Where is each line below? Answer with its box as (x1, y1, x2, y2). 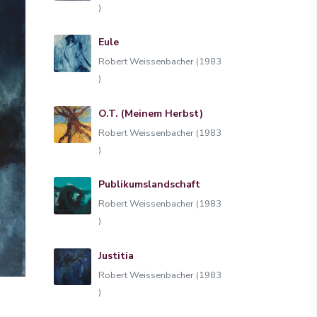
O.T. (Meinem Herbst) (98, 106, 203, 120)
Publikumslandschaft (98, 178, 200, 191)
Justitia (98, 248, 134, 263)
